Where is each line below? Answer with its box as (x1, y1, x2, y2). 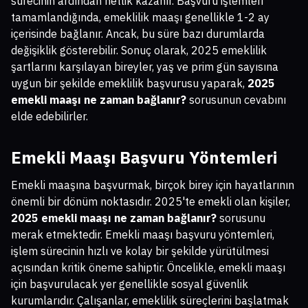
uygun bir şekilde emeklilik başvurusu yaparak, (11, 76, 247, 91)
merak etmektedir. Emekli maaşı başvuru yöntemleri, (11, 228, 274, 242)
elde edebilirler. (11, 109, 88, 124)
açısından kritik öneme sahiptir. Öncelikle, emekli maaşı (11, 261, 285, 275)
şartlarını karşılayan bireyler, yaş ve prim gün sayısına (11, 60, 278, 74)
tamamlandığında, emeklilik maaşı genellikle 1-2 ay (11, 10, 269, 25)
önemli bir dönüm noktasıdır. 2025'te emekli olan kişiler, (11, 195, 290, 209)
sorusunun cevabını (186, 93, 286, 107)
